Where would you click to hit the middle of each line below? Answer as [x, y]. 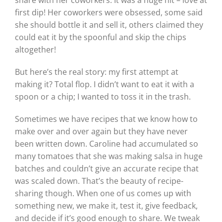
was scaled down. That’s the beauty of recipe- [99, 181]
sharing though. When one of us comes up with [103, 193]
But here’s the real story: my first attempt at [96, 72]
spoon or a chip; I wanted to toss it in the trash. [103, 96]
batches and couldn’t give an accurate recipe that [107, 168]
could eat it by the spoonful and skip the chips [100, 37]
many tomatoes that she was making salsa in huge [109, 156]
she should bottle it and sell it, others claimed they [109, 25]
